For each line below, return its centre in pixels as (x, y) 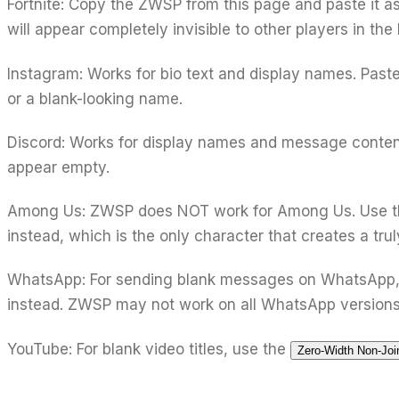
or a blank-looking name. (95, 98)
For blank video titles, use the (181, 349)
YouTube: (40, 349)
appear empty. (58, 167)
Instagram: (45, 73)
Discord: (36, 142)
